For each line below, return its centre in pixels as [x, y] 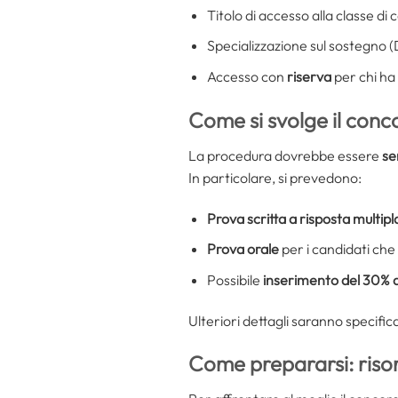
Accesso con [247, 77]
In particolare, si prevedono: [275, 177]
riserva [309, 77]
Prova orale [243, 249]
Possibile [235, 279]
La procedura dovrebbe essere [285, 155]
